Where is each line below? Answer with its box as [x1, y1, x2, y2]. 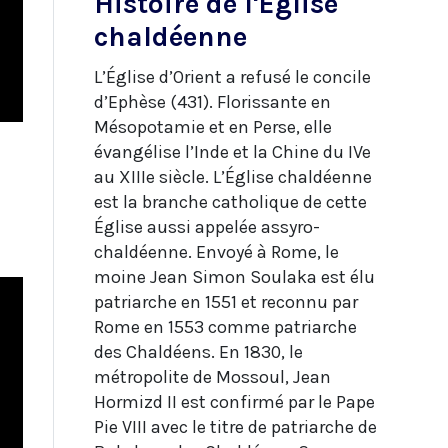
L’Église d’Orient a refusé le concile [93, 65, 371, 88]
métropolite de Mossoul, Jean [93, 365, 331, 388]
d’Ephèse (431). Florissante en [93, 90, 331, 113]
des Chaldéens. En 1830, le [93, 340, 303, 363]
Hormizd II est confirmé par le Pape [93, 390, 375, 413]
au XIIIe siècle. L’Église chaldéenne [93, 165, 372, 188]
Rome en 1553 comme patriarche [93, 315, 357, 338]
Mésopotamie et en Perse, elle [93, 115, 332, 138]
